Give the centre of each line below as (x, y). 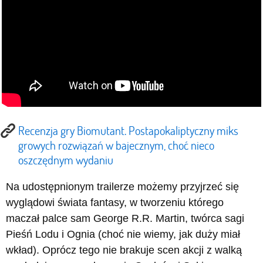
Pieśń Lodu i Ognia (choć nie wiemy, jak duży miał (123, 235)
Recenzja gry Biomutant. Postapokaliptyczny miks (128, 131)
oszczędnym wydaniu (66, 160)
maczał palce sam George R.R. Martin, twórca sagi (125, 219)
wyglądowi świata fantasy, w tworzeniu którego (115, 203)
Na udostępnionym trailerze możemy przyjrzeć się (122, 187)
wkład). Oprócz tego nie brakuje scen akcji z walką (124, 250)
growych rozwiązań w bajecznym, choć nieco (116, 145)
